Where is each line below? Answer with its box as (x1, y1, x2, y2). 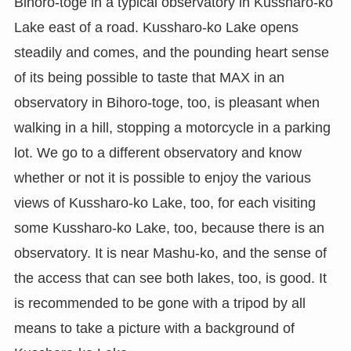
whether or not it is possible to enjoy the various (13, 169, 311, 186)
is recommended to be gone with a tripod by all (13, 295, 306, 311)
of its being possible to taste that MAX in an (13, 69, 284, 85)
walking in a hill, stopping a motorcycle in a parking (13, 119, 331, 136)
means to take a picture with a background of (13, 320, 295, 336)
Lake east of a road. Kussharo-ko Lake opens (13, 19, 299, 35)
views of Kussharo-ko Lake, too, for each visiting (13, 194, 316, 211)
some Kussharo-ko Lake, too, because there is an (13, 219, 324, 236)
